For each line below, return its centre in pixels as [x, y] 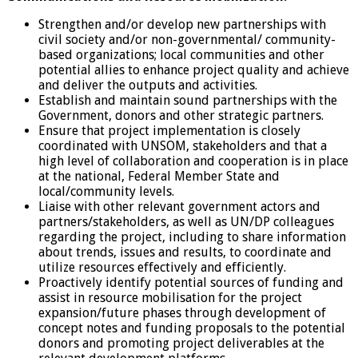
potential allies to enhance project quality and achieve [194, 70]
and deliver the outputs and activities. [148, 85]
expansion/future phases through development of [182, 312]
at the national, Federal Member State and [159, 176]
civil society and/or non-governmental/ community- [187, 39]
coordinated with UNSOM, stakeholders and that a [183, 145]
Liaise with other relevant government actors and [179, 206]
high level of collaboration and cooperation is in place [193, 161]
